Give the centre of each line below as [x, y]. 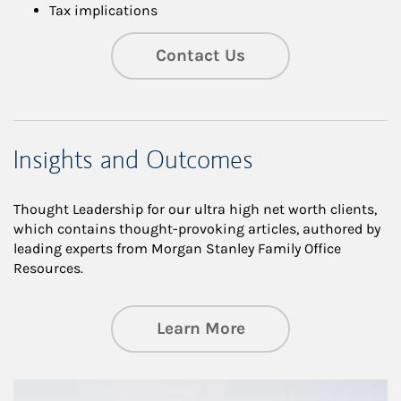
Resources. [48, 269]
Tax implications [103, 11]
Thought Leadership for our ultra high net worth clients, [195, 209]
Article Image [55, 388]
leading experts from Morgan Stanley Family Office [177, 249]
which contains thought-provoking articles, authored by [197, 229]
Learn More [200, 329]
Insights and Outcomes [133, 160]
